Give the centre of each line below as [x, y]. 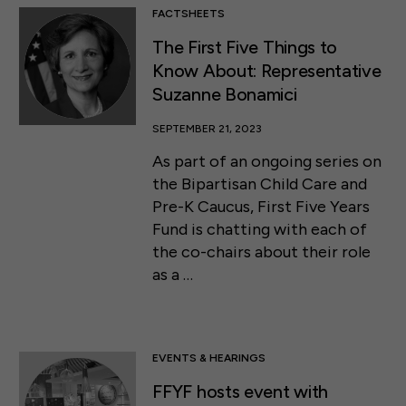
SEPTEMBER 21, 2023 [208, 129]
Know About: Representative [267, 71]
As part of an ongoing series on [267, 161]
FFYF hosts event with [241, 392]
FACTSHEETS [189, 14]
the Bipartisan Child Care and [260, 184]
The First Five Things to [245, 48]
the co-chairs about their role [262, 251]
